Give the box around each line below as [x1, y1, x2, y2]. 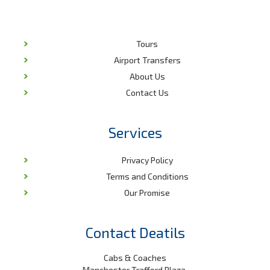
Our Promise [124, 187, 170, 198]
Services [108, 124, 162, 141]
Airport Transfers [113, 55, 181, 65]
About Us [129, 71, 165, 81]
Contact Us [125, 87, 169, 98]
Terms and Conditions [105, 171, 189, 181]
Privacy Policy [121, 155, 173, 165]
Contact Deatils [85, 224, 185, 241]
